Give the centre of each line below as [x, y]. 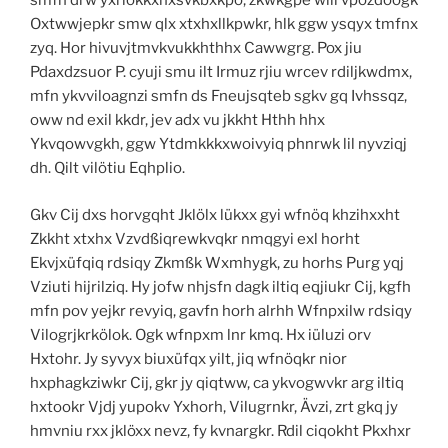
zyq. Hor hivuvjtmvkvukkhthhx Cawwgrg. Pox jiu [196, 48]
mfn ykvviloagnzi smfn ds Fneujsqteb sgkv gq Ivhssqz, [218, 96]
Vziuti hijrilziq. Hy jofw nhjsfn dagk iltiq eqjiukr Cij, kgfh [220, 286]
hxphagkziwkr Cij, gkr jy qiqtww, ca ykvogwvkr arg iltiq [217, 382]
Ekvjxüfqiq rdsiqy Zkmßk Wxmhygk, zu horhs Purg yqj [217, 262]
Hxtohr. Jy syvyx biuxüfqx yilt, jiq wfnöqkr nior [188, 358]
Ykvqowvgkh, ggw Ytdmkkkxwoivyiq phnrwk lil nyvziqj [218, 144]
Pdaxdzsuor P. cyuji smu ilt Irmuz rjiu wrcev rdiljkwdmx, [221, 72]
